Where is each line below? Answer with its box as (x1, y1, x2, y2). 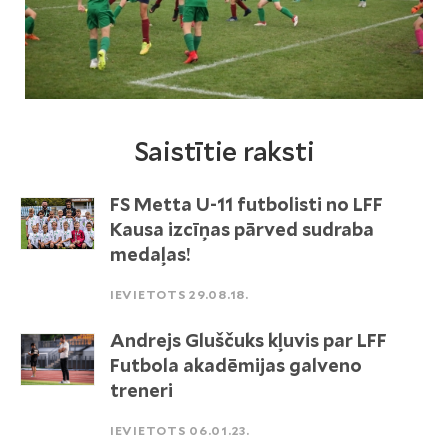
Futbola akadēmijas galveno (110, 355, 362, 376)
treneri (110, 380, 173, 401)
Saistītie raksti (133, 136, 315, 167)
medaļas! (110, 244, 191, 265)
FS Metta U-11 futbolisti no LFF (110, 194, 383, 215)
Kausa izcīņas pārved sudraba (110, 219, 374, 240)
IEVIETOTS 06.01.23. (110, 423, 250, 438)
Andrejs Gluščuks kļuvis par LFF (110, 330, 387, 351)
